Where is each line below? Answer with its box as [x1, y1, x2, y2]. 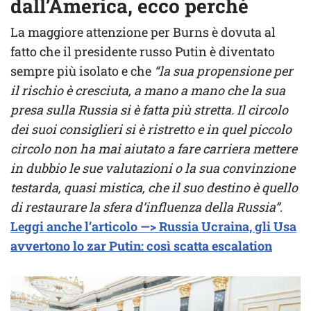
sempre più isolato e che [10, 62, 154, 80]
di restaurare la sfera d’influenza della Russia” [10, 199, 280, 216]
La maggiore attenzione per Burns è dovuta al [10, 24, 276, 41]
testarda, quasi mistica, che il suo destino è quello [10, 179, 298, 196]
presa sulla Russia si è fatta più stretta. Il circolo [10, 101, 288, 119]
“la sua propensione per [154, 62, 293, 80]
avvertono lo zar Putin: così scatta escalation [10, 237, 272, 255]
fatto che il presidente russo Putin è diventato [10, 43, 275, 60]
